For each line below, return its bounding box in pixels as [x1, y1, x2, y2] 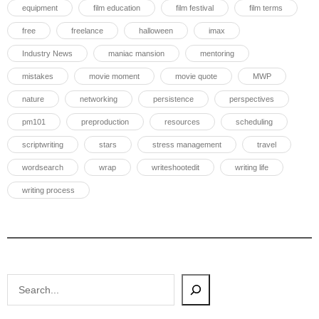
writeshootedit [152, 163, 199, 172]
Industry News [22, 49, 73, 58]
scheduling [236, 117, 273, 126]
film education [93, 4, 140, 12]
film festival [176, 4, 214, 12]
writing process [22, 186, 75, 194]
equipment [22, 4, 58, 12]
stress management [152, 140, 221, 149]
